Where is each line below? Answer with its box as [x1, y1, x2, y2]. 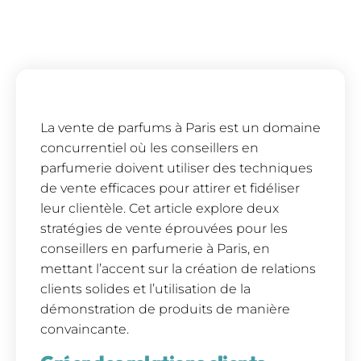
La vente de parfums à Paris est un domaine [40, 120, 321, 136]
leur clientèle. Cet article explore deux [40, 201, 279, 217]
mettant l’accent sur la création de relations [40, 261, 316, 277]
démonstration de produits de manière [40, 301, 290, 317]
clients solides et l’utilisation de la [40, 281, 251, 297]
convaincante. [40, 322, 129, 338]
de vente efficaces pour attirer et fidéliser [40, 180, 300, 197]
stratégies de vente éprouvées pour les [40, 221, 288, 237]
